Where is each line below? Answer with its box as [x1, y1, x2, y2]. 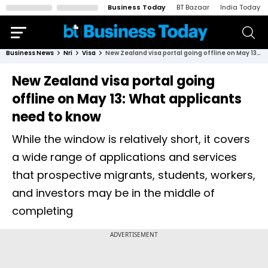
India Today [220, 2, 260, 12]
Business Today [108, 2, 166, 12]
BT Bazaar [176, 2, 209, 12]
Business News [6, 48, 54, 57]
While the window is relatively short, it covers [12, 132, 250, 147]
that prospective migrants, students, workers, [12, 167, 255, 182]
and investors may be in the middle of [12, 185, 215, 200]
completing [12, 203, 73, 218]
